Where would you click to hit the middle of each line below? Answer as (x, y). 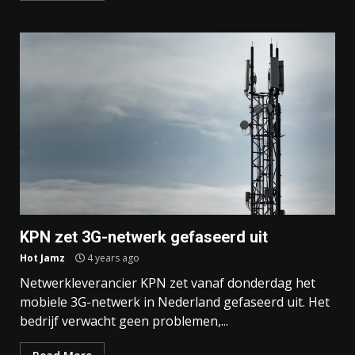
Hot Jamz (42, 258)
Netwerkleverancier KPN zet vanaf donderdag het (168, 283)
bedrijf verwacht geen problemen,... (124, 321)
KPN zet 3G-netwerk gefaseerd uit (144, 237)
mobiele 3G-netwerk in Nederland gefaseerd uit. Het (175, 302)
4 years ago (112, 258)
